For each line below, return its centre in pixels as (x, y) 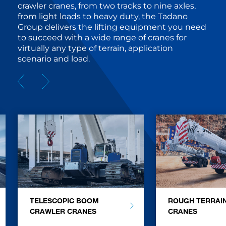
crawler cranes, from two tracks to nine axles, (107, 6)
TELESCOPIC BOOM (64, 201)
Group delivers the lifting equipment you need (112, 27)
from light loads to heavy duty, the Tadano (103, 17)
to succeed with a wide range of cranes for (102, 38)
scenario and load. (54, 59)
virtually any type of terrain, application (95, 48)
